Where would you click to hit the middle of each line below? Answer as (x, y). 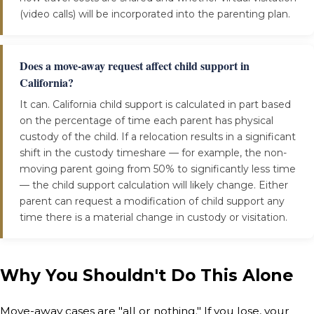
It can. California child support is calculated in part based (155, 105)
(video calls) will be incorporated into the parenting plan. (155, 14)
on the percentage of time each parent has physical (146, 121)
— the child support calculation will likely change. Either (154, 185)
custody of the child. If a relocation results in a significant (158, 137)
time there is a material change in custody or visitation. (153, 218)
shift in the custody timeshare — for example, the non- (153, 153)
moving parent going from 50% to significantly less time (158, 169)
